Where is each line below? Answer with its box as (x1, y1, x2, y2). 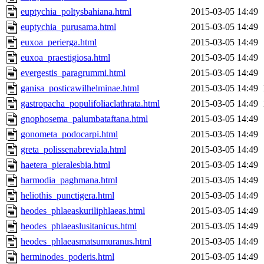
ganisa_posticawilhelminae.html (21, 83, 139, 94)
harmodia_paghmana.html (21, 175, 117, 186)
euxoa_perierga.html (21, 37, 97, 48)
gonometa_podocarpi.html (21, 129, 118, 140)
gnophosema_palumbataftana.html (21, 114, 148, 124)
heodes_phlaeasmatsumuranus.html (21, 236, 151, 247)
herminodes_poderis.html (21, 252, 114, 262)
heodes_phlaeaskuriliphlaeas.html (21, 206, 145, 216)
